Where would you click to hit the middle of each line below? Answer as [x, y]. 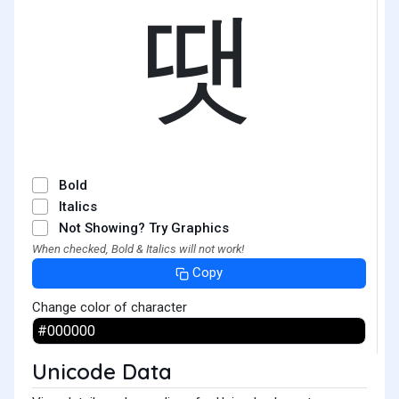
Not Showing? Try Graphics [144, 228]
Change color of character [110, 307]
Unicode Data [102, 371]
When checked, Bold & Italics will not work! [138, 249]
